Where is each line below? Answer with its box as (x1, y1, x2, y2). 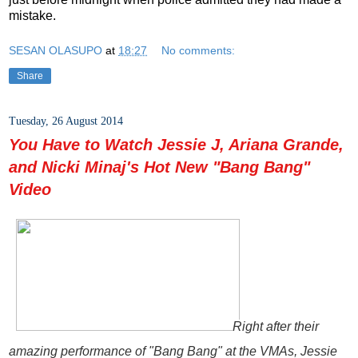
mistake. (9, 8, 56, 22)
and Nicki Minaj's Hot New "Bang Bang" (9, 157, 310, 176)
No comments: (161, 43, 236, 57)
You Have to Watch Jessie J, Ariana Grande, (9, 135, 344, 153)
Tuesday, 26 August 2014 (9, 114, 123, 127)
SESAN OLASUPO (9, 43, 102, 57)
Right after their (233, 320, 319, 334)
